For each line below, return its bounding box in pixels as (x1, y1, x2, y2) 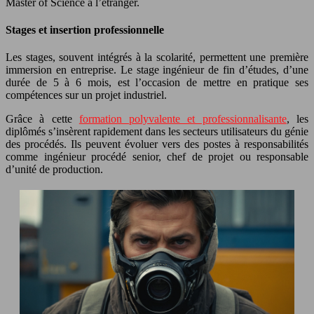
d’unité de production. (6, 163, 103, 176)
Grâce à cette (6, 113, 79, 125)
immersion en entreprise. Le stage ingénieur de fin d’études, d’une (6, 64, 308, 76)
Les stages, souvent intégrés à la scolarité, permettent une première (6, 51, 308, 64)
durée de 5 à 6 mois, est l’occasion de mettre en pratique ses (6, 76, 308, 89)
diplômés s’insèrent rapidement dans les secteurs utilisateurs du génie (6, 125, 308, 138)
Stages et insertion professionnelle (6, 23, 164, 36)
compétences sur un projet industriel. (6, 89, 167, 102)
